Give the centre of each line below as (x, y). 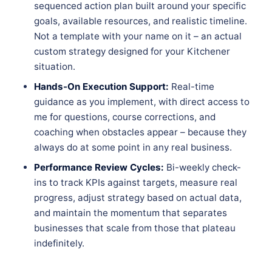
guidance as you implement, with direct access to (142, 102)
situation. (55, 67)
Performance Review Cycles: (99, 168)
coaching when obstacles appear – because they (140, 132)
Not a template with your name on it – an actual (138, 36)
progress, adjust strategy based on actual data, (138, 198)
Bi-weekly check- (202, 168)
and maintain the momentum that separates (131, 213)
